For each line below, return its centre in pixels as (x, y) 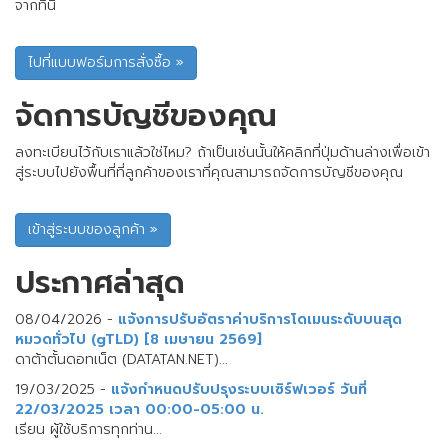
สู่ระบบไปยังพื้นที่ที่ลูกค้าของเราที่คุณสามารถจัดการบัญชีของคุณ (209, 172)
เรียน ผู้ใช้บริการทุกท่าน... (88, 429)
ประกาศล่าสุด (100, 283)
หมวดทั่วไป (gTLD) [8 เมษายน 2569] (138, 339)
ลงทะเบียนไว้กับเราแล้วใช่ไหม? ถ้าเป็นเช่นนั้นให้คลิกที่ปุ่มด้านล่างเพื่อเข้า (222, 152)
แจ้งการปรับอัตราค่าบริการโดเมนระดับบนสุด (260, 319)
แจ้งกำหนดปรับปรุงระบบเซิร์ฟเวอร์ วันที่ (239, 389)
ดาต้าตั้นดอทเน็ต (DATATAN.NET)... (121, 359)
